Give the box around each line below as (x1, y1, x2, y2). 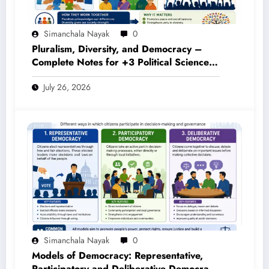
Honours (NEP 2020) (32, 68, 128, 82)
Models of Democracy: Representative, (32, 248, 203, 262)
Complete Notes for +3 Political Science (32, 55, 209, 69)
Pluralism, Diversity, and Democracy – (32, 41, 202, 56)
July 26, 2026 (43, 80, 91, 93)
